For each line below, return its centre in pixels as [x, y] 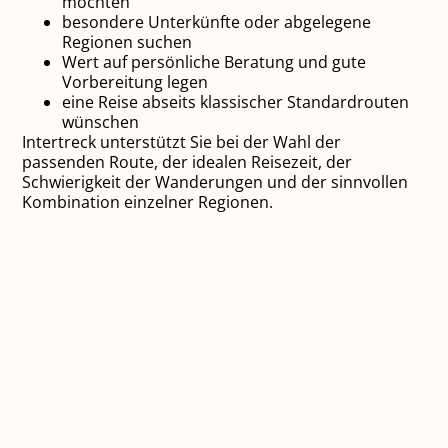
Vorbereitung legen [135, 82]
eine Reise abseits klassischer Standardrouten [236, 102]
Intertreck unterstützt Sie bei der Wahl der [182, 142]
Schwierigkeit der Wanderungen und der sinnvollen [215, 182]
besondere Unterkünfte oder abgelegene [217, 22]
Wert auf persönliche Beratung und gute [214, 62]
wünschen [101, 122]
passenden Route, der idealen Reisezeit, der [187, 162]
